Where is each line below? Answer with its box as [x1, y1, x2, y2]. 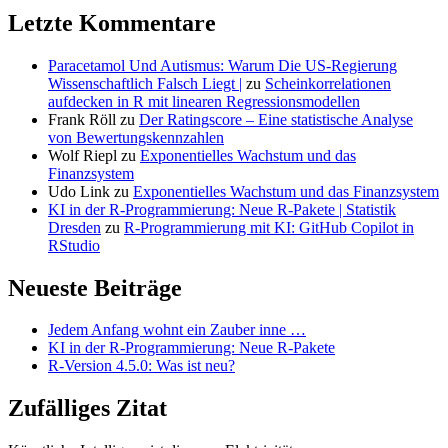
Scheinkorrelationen [265, 74, 391, 92]
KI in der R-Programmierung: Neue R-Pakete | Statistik [48, 200, 396, 218]
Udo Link [48, 182, 110, 200]
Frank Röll [48, 110, 116, 128]
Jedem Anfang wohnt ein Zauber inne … [48, 321, 306, 339]
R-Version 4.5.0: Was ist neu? [48, 357, 235, 375]
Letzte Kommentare [8, 9, 216, 36]
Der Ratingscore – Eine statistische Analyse [139, 110, 413, 128]
